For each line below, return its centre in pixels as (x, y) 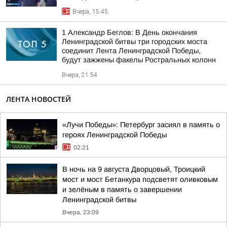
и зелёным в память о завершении (122, 190)
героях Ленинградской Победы (115, 135)
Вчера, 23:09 (81, 212)
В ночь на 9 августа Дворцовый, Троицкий (134, 169)
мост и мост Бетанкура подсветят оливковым (140, 179)
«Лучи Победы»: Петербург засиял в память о (141, 125)
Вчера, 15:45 (90, 12)
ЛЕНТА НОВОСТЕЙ (39, 99)
